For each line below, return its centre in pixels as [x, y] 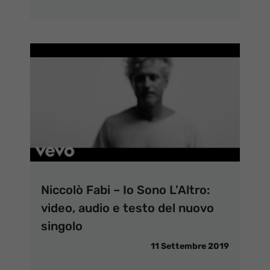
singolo [62, 226]
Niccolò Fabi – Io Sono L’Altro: [125, 190]
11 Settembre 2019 [190, 246]
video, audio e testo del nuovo [127, 208]
